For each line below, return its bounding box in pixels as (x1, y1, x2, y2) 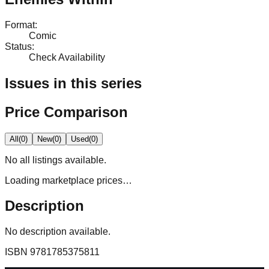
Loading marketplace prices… (5, 175, 132, 186)
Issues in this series (5, 74, 142, 91)
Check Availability (29, 52, 105, 62)
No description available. (5, 226, 110, 237)
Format (5, 19, 35, 30)
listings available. (30, 154, 106, 165)
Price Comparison (5, 103, 128, 120)
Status (5, 41, 32, 52)
